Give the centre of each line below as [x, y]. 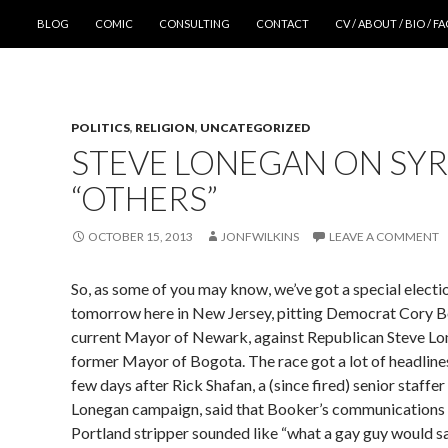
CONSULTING [194, 23]
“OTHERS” [144, 198]
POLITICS [100, 127]
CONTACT [282, 23]
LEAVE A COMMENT [384, 236]
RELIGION [165, 127]
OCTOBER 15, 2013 [140, 236]
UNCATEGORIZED [255, 127]
